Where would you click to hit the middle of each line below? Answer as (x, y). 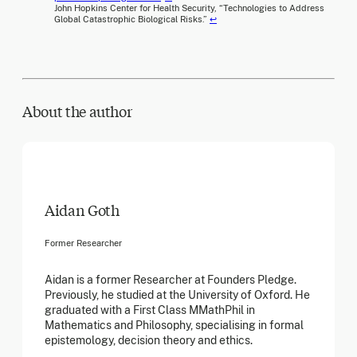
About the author (77, 111)
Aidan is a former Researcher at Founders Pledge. (171, 279)
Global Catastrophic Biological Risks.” (132, 20)
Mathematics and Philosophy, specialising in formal (174, 325)
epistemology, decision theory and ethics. (149, 340)
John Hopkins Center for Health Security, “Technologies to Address (189, 8)
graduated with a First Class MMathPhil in (150, 310)
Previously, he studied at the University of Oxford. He (177, 294)
